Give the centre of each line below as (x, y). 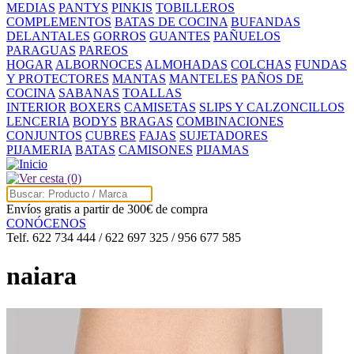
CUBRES (111, 135)
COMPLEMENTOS (59, 21)
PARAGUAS (41, 50)
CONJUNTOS (44, 135)
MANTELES (203, 78)
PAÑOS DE (272, 78)
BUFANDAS (265, 21)
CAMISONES (156, 149)
